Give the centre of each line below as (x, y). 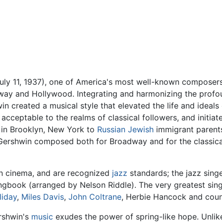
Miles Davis (43, 197)
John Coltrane (95, 197)
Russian (111, 130)
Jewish (141, 130)
